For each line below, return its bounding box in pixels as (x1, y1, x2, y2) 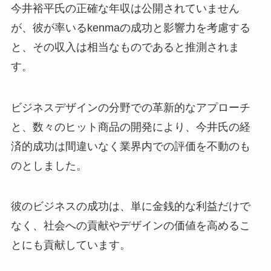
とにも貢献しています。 (10, 239, 131, 252)
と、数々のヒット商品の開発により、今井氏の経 (10, 120, 250, 133)
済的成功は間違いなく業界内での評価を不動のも (10, 140, 250, 152)
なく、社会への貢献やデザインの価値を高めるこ (10, 220, 250, 232)
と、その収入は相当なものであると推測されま (10, 41, 240, 53)
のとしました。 (10, 159, 87, 172)
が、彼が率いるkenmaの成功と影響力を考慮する (10, 21, 250, 34)
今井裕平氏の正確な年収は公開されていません (10, 2, 240, 15)
